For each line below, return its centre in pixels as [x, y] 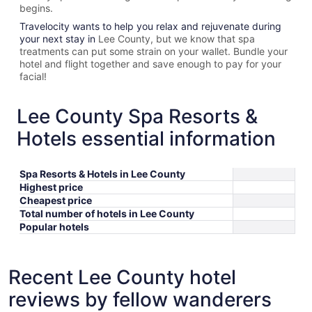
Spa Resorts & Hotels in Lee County [102, 173]
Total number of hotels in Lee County [107, 213]
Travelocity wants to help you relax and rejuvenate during [150, 26]
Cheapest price [56, 200]
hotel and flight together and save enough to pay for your [150, 63]
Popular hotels [54, 226]
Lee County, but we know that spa [177, 38]
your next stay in [59, 38]
